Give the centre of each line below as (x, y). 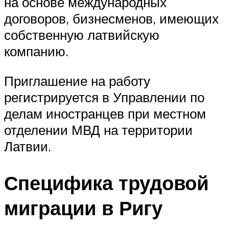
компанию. (36, 51)
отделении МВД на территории (98, 130)
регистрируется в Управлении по (104, 97)
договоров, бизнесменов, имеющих (111, 18)
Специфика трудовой (106, 183)
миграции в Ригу (83, 208)
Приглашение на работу (77, 81)
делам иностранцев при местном (105, 113)
